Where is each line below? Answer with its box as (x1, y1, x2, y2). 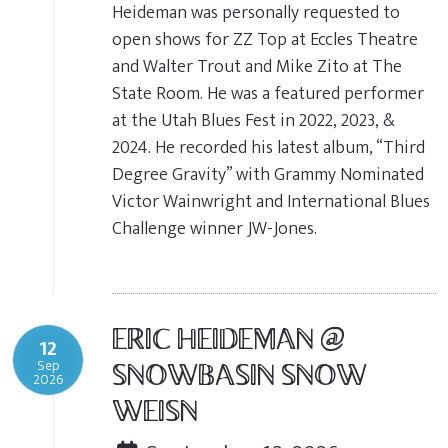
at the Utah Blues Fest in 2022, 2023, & (112, 105, 395, 136)
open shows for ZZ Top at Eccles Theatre (112, 24, 418, 55)
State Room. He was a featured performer (112, 78, 424, 109)
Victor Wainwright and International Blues (112, 186, 430, 217)
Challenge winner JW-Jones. (112, 213, 317, 244)
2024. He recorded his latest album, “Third (112, 132, 425, 163)
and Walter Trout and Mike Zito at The (112, 51, 402, 82)
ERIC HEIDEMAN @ (112, 327, 345, 356)
